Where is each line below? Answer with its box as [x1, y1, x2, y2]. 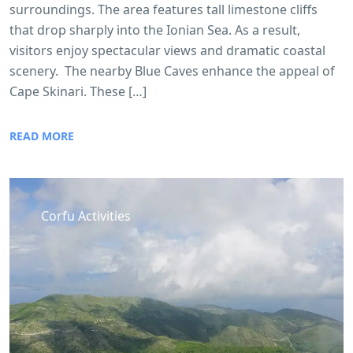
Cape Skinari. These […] [9, 82, 147, 100]
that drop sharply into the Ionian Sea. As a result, [9, 20, 300, 39]
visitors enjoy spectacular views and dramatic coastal [9, 41, 325, 59]
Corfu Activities [41, 206, 131, 225]
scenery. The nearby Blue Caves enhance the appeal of [9, 61, 335, 80]
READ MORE [9, 128, 74, 143]
